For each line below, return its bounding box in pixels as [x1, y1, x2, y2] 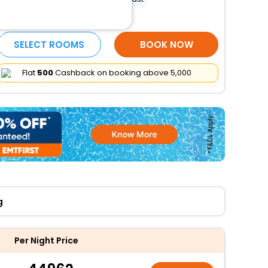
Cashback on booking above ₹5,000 [53, 67, 191, 78]
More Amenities [10, 14, 63, 23]
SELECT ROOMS [14, 38, 85, 51]
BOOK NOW [139, 38, 193, 51]
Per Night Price [14, 234, 78, 246]
